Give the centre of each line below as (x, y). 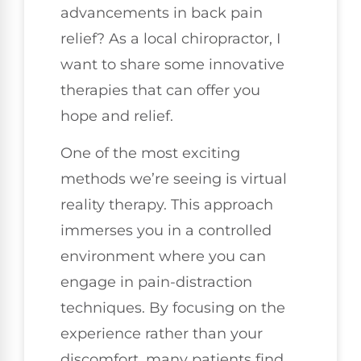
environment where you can (163, 257)
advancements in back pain (162, 12)
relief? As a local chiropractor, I (170, 38)
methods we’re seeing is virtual (174, 179)
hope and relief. (117, 116)
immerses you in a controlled (166, 231)
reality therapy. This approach (167, 205)
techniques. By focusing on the (173, 308)
